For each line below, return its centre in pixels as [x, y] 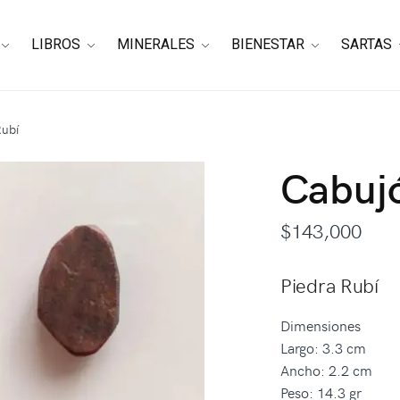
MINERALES [156, 44]
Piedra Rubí [329, 285]
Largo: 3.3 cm [323, 347]
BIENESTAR [268, 44]
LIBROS [56, 44]
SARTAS [367, 44]
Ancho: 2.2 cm [326, 369]
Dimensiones [321, 325]
